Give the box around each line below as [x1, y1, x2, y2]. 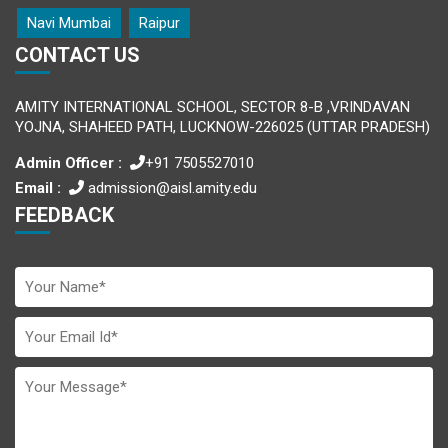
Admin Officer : [15, 153, 122, 172]
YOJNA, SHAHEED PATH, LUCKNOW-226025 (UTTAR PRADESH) [15, 117, 430, 136]
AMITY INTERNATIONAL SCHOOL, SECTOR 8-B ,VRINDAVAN [15, 97, 410, 116]
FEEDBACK [15, 202, 114, 227]
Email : [15, 178, 61, 197]
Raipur [139, 13, 180, 32]
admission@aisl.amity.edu [84, 178, 257, 197]
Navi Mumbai [27, 13, 111, 32]
